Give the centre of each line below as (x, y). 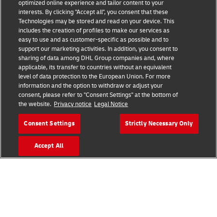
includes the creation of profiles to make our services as (94, 31)
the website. (35, 104)
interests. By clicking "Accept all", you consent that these (93, 12)
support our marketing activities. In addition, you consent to (98, 49)
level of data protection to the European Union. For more (95, 77)
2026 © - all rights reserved (108, 177)
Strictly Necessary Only (159, 124)
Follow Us (24, 117)
